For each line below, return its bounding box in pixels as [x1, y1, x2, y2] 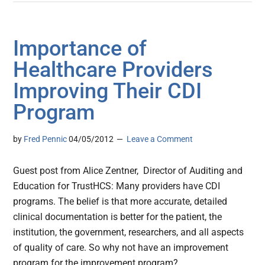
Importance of [13, 36, 147, 62]
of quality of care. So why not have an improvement [13, 242, 229, 254]
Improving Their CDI [13, 79, 202, 104]
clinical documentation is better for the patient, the [13, 211, 222, 223]
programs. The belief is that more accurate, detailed [13, 196, 228, 208]
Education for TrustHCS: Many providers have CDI [13, 180, 221, 192]
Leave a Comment [127, 134, 193, 144]
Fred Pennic [24, 134, 67, 144]
